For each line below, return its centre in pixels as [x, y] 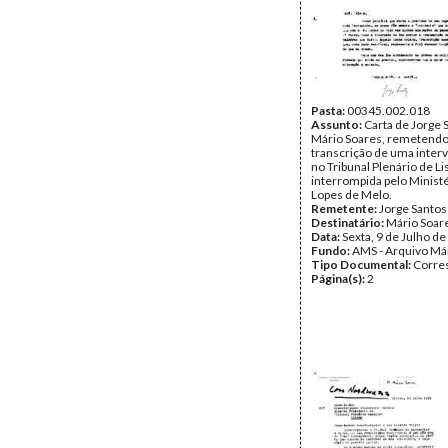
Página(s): [339, 278]
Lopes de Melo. [351, 194]
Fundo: [331, 250]
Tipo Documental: [362, 264]
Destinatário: [348, 222]
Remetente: [345, 208]
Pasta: [329, 110]
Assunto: [337, 124]
